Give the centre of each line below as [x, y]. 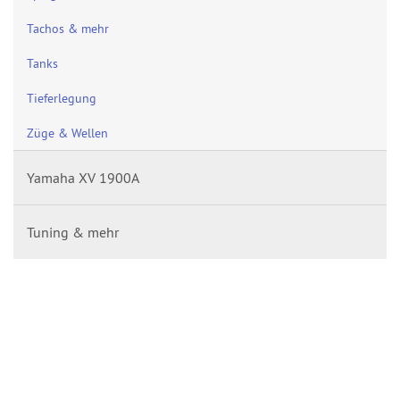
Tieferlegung [62, 98]
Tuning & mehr [73, 232]
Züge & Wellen [67, 133]
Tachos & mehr [68, 28]
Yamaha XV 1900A [83, 178]
